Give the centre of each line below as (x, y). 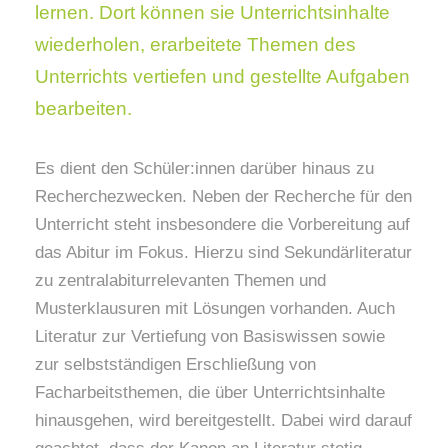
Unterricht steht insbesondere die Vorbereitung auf (222, 225)
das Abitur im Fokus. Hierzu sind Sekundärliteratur (223, 253)
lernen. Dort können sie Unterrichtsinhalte (212, 13)
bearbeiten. (83, 109)
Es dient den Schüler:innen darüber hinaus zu (204, 169)
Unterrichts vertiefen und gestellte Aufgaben (222, 77)
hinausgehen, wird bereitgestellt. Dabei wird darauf (223, 421)
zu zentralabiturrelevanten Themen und (180, 281)
